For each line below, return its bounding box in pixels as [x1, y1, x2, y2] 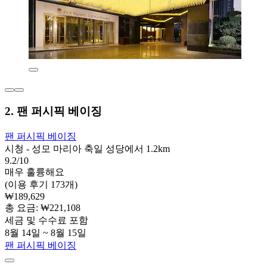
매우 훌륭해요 [5, 166, 64, 177]
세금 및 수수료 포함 [5, 215, 88, 225]
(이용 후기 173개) [5, 179, 77, 190]
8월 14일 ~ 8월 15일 [5, 227, 86, 238]
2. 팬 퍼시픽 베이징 [5, 104, 102, 117]
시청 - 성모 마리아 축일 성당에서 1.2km [5, 143, 170, 154]
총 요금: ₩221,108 [5, 202, 80, 213]
